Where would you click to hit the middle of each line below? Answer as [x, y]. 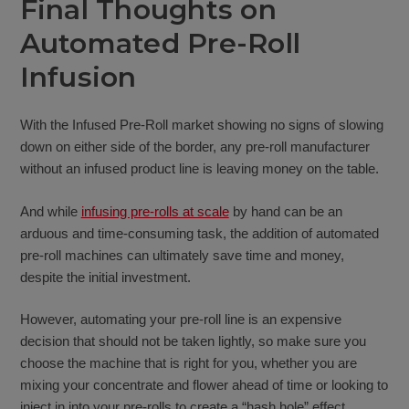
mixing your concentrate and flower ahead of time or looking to [204, 385]
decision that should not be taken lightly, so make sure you [193, 341]
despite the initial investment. [105, 277]
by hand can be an [285, 211]
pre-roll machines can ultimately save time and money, [182, 255]
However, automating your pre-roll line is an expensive [180, 320]
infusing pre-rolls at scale [155, 211]
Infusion [78, 77]
